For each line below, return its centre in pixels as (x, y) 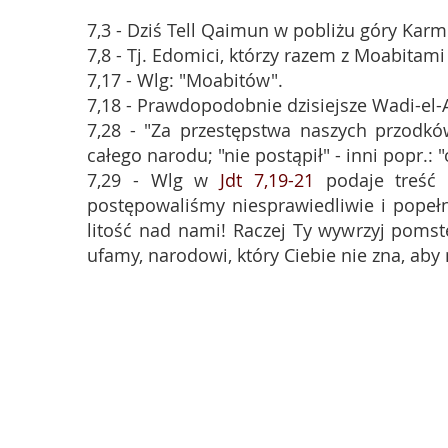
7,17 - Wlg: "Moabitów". (185, 80)
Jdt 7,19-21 (267, 180)
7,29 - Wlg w (153, 180)
